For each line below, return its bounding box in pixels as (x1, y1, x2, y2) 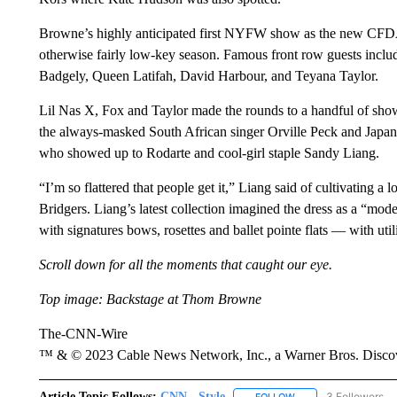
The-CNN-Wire (38, 326, 128, 341)
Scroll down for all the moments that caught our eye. (38, 257, 332, 272)
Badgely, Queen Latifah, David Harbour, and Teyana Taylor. (38, 68, 378, 83)
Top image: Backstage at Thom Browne (38, 292, 261, 307)
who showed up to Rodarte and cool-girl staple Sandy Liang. (38, 145, 379, 160)
